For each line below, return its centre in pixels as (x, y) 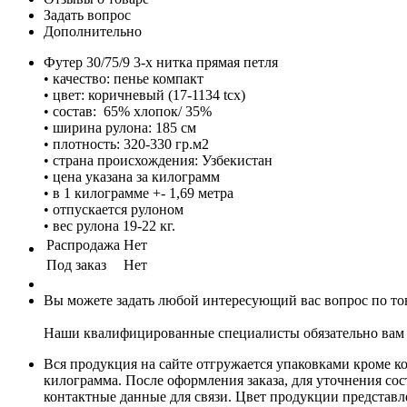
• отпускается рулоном (114, 209)
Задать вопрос (87, 15)
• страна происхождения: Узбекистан (158, 160)
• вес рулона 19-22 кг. (109, 225)
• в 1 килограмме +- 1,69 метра (139, 193)
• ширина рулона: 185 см (120, 127)
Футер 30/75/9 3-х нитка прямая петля (161, 62)
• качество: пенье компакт (124, 78)
